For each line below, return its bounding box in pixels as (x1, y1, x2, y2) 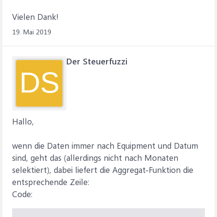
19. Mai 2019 (12, 27, 51, 36)
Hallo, (12, 116, 34, 126)
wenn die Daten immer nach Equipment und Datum (12, 140, 198, 151)
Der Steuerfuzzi (66, 56, 127, 66)
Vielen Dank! (12, 11, 59, 22)
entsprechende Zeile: (12, 176, 89, 187)
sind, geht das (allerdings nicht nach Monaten (12, 152, 178, 163)
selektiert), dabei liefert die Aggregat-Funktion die (12, 164, 193, 175)
